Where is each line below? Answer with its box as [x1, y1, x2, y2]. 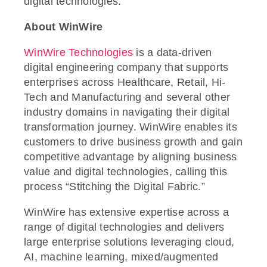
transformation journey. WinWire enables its [24, 121, 237, 133]
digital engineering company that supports [24, 61, 229, 74]
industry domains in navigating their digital [24, 106, 229, 119]
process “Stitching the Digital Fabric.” [24, 181, 205, 193]
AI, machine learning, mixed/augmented [24, 251, 219, 263]
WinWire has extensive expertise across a [24, 206, 229, 219]
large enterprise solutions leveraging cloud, [24, 236, 234, 249]
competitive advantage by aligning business [24, 151, 237, 163]
